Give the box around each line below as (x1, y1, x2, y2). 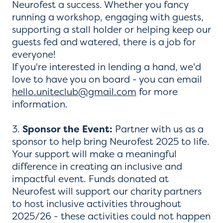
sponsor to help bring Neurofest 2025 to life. (12, 135, 210, 147)
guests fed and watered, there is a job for (12, 35, 196, 48)
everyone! (12, 48, 56, 60)
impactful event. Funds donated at (12, 172, 169, 185)
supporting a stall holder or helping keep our (12, 23, 211, 35)
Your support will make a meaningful (12, 147, 177, 160)
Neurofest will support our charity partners (12, 185, 202, 197)
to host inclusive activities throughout (12, 197, 181, 210)
